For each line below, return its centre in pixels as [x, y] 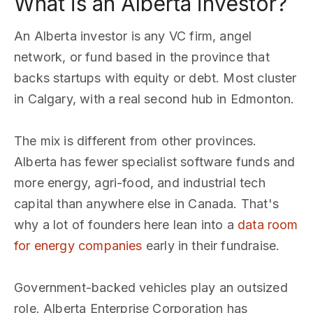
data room [268, 225]
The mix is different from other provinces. [136, 141]
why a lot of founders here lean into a [126, 225]
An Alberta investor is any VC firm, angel [133, 36]
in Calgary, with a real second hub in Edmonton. [154, 99]
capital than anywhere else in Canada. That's [146, 204]
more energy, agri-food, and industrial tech [140, 183]
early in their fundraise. [211, 246]
